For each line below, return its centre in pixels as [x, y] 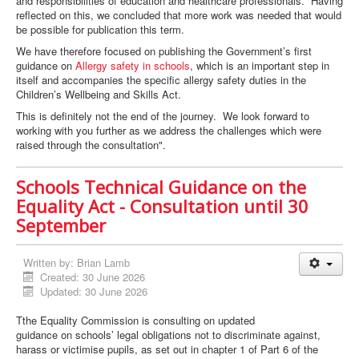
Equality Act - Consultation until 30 [162, 206]
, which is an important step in [260, 66]
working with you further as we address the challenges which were [169, 131]
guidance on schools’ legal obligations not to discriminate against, [168, 335]
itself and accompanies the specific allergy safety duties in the [161, 80]
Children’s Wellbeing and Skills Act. [100, 95]
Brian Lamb [103, 263]
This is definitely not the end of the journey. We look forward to [163, 116]
